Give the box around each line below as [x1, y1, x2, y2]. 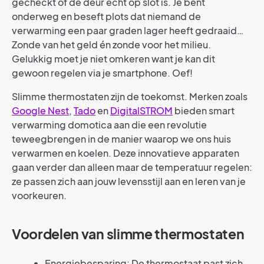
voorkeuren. [12, 189, 68, 202]
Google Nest [12, 104, 69, 117]
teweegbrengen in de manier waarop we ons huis [12, 133, 231, 146]
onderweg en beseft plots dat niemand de [12, 10, 201, 23]
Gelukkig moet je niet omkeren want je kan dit [12, 52, 215, 65]
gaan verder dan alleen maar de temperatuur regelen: [12, 161, 252, 174]
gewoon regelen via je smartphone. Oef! [12, 67, 193, 80]
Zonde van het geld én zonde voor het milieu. [12, 38, 211, 51]
